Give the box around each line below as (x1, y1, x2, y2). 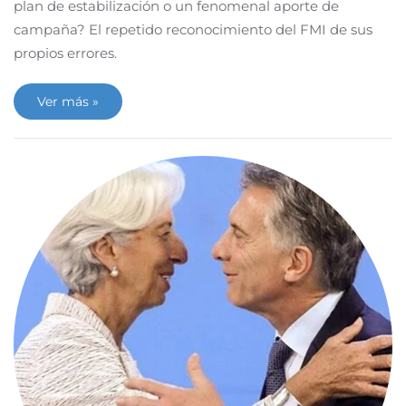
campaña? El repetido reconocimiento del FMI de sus (14, 21, 372, 38)
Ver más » (37, 93, 99, 110)
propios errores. (14, 44, 117, 62)
